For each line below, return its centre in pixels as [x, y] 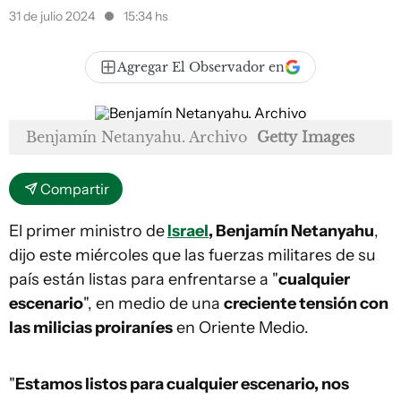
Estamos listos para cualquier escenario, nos [182, 384]
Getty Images [306, 137]
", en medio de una [154, 303]
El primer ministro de [87, 231]
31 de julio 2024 [53, 16]
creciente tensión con [306, 303]
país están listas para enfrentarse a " [144, 279]
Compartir [75, 189]
